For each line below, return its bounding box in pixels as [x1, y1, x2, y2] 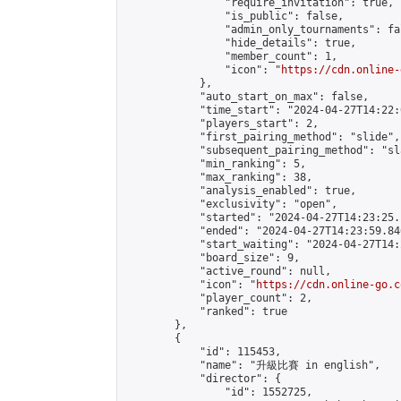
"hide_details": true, [124, 37, 356, 49]
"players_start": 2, [124, 117, 319, 130]
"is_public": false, [124, 10, 344, 22]
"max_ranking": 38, [124, 171, 312, 183]
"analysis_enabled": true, [124, 184, 356, 197]
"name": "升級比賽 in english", [124, 359, 380, 371]
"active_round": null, [124, 265, 331, 277]
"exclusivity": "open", [124, 198, 337, 210]
